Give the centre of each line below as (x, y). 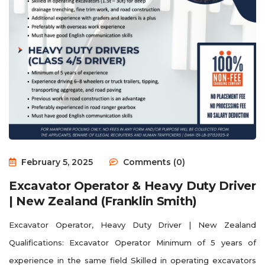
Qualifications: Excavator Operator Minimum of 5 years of (132, 242)
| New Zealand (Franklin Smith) (103, 201)
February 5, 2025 (56, 162)
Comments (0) (153, 162)
